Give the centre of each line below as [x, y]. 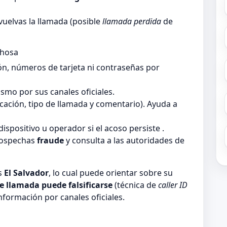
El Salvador [26, 173]
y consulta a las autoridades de [124, 141]
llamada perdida [132, 22]
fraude [50, 141]
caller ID [173, 185]
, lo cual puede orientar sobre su [111, 173]
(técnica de [135, 185]
